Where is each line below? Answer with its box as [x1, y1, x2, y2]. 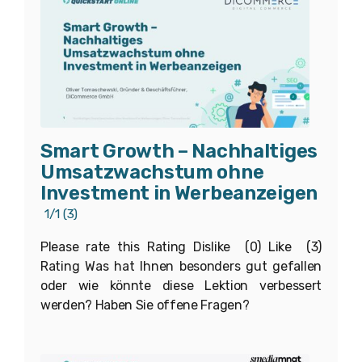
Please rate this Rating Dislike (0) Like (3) [40, 238, 322, 255]
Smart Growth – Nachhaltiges [40, 139, 318, 162]
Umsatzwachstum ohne [40, 160, 264, 183]
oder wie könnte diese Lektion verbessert [40, 277, 322, 293]
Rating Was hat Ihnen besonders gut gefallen [40, 258, 322, 274]
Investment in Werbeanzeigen [40, 181, 318, 204]
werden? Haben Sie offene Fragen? [40, 297, 250, 313]
